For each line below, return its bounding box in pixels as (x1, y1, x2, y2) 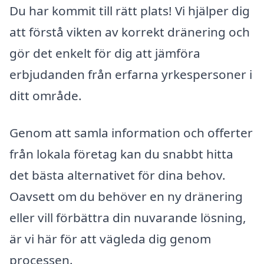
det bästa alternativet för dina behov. (9, 167, 226, 184)
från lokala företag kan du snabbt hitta (9, 146, 233, 163)
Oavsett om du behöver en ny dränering (9, 188, 243, 205)
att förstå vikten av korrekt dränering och (9, 23, 250, 40)
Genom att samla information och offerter (9, 124, 253, 141)
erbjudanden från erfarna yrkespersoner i (9, 65, 252, 82)
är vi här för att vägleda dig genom (9, 230, 211, 247)
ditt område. (9, 87, 82, 104)
